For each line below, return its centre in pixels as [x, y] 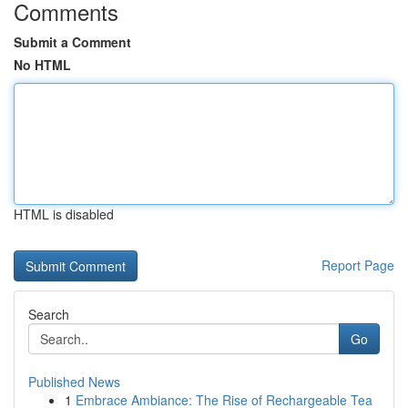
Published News [74, 382]
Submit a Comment [72, 42]
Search [49, 314]
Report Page [358, 265]
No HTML [42, 65]
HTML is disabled [64, 214]
